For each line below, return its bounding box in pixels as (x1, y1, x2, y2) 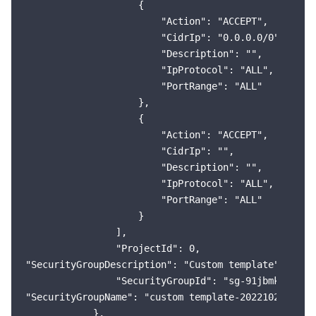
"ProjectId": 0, (25, 243, 200, 254)
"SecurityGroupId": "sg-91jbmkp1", (25, 275, 302, 286)
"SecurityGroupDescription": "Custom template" (25, 259, 279, 270)
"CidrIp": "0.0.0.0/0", (25, 32, 285, 43)
